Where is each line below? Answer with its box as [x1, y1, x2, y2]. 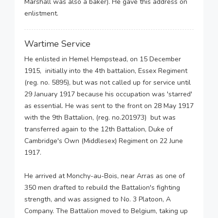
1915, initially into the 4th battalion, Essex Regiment [24, 66, 187, 75]
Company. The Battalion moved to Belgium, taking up [24, 206, 188, 216]
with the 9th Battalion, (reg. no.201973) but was [24, 113, 176, 122]
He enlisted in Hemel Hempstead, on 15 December [24, 54, 181, 64]
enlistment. [24, 9, 62, 18]
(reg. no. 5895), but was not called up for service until [24, 78, 191, 87]
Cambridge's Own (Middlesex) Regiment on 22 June [24, 136, 183, 145]
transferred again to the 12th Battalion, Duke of [24, 125, 173, 134]
